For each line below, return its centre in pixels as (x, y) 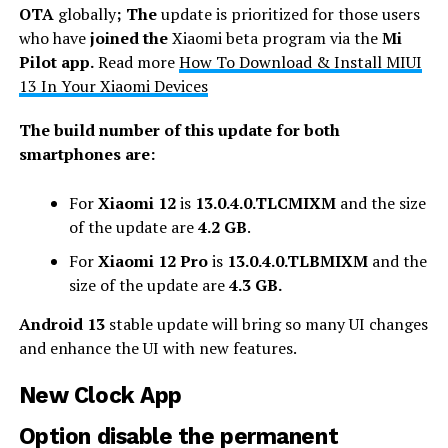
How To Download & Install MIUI (300, 61)
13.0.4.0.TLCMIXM (263, 202)
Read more (136, 61)
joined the (128, 37)
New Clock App (100, 394)
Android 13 (61, 323)
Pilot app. (56, 61)
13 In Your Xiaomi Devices (113, 85)
